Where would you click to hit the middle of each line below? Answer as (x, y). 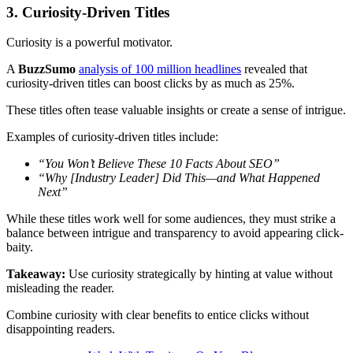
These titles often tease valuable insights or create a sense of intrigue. (176, 110)
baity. (20, 247)
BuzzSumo (47, 69)
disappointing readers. (61, 329)
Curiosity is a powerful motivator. (91, 43)
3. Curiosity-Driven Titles (88, 12)
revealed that (274, 69)
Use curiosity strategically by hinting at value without (199, 274)
